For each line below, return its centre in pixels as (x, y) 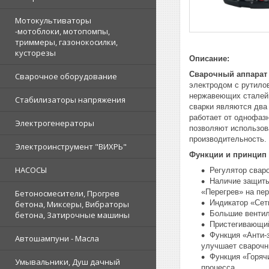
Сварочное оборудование (66, 77)
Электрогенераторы (55, 123)
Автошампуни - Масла (57, 239)
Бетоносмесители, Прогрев (67, 194)
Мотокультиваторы (53, 21)
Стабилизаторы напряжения (70, 100)
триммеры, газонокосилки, (66, 42)
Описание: (209, 58)
